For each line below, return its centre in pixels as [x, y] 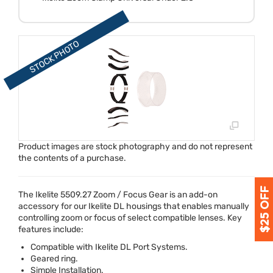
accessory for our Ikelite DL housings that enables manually [134, 206]
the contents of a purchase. [72, 158]
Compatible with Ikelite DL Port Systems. [109, 247]
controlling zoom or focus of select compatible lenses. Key [130, 218]
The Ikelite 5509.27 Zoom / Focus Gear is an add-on [118, 195]
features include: [51, 229]
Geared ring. [54, 259]
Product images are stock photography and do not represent [135, 147]
